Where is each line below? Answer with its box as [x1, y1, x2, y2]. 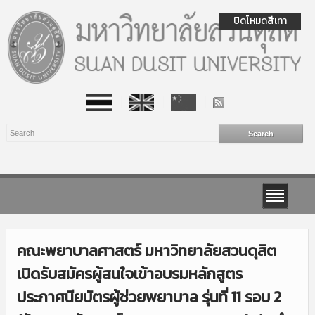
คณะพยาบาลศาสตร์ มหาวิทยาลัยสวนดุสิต [16, 238, 276, 262]
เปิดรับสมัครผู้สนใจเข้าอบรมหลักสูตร [16, 262, 243, 285]
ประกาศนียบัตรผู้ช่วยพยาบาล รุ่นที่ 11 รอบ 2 [16, 285, 281, 309]
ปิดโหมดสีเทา [233, 13, 287, 28]
